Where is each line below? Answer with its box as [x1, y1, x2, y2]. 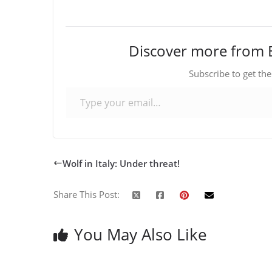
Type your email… [65, 80, 72, 92]
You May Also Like [74, 223, 207, 246]
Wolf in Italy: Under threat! [63, 157, 180, 169]
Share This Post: [53, 188, 120, 201]
